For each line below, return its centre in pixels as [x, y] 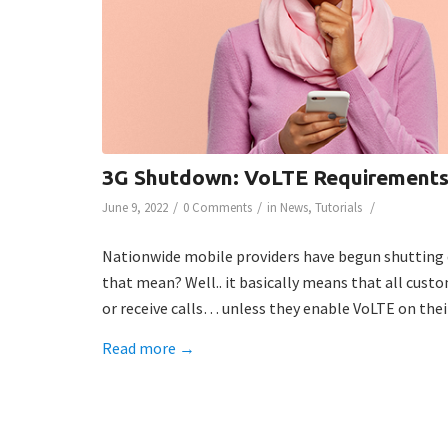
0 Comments [217, 208]
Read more [139, 347]
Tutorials [338, 208]
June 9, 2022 [135, 208]
